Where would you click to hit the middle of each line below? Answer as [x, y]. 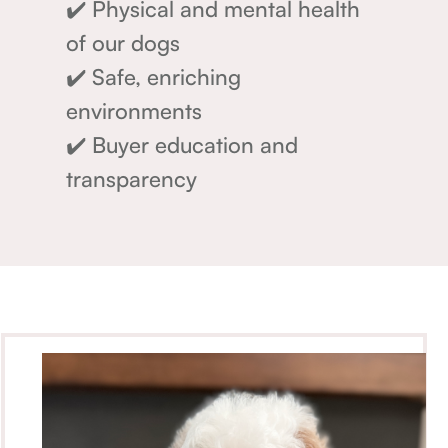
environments [134, 110]
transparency [132, 178]
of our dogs [123, 42]
